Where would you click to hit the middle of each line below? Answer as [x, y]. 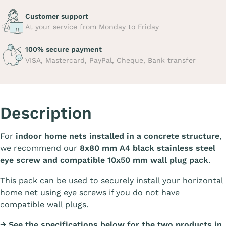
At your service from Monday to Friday [92, 27]
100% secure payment [64, 49]
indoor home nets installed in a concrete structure [118, 136]
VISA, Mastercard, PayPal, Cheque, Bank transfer [110, 60]
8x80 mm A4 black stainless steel [148, 148]
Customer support [57, 16]
